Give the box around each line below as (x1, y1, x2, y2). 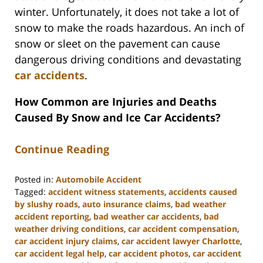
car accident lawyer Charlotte (122, 235, 240, 247)
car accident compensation (128, 222, 237, 234)
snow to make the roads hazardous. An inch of (15, 20, 244, 35)
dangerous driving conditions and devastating (15, 52, 241, 66)
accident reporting (15, 210, 89, 222)
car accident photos (109, 247, 188, 259)
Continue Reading (15, 141, 109, 156)
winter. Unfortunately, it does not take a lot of (15, 4, 239, 19)
